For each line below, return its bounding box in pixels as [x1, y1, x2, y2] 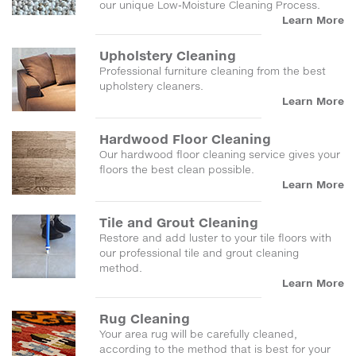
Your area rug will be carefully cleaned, [99, 327, 297, 340]
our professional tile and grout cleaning [99, 246, 299, 259]
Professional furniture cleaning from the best [99, 64, 326, 77]
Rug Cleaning [99, 310, 190, 327]
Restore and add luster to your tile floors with [99, 231, 331, 244]
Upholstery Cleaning [99, 47, 236, 64]
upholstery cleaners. [99, 79, 203, 92]
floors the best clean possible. [99, 163, 254, 176]
